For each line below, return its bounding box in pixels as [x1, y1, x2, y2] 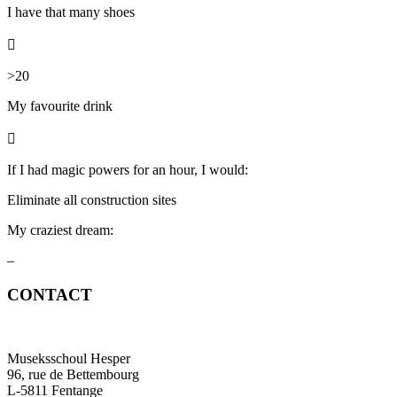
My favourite [7, 97, 80, 113]
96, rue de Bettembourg [7, 367, 139, 383]
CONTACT [7, 284, 92, 304]
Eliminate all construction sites [7, 191, 176, 207]
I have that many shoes [7, 4, 135, 19]
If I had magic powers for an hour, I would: [7, 161, 248, 177]
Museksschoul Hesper [7, 351, 130, 367]
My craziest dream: [7, 222, 113, 237]
